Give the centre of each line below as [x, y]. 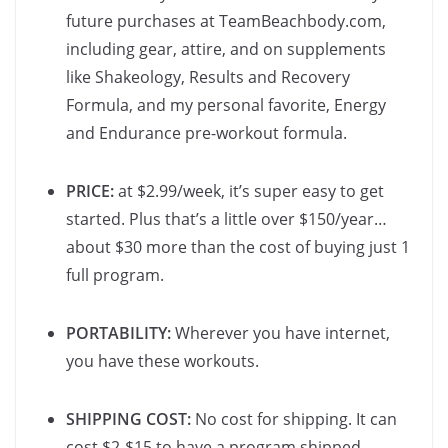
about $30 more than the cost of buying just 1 [238, 247]
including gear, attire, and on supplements [226, 49]
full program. [115, 275]
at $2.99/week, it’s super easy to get [249, 191]
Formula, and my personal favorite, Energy [226, 105]
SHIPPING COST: [128, 419]
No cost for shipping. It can [294, 419]
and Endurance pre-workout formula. [206, 133]
